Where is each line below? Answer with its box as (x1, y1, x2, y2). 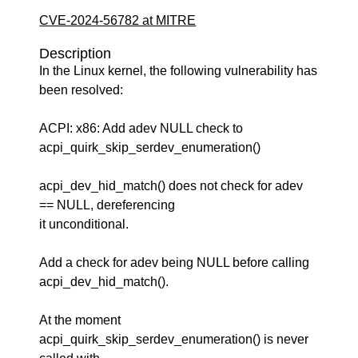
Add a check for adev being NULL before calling (39, 256, 310, 269)
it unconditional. (39, 217, 129, 231)
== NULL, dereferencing (39, 198, 176, 212)
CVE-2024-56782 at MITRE (39, 14, 197, 27)
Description (39, 46, 112, 62)
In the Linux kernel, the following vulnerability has (39, 64, 318, 78)
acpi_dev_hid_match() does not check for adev (39, 179, 304, 193)
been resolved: (39, 83, 124, 97)
